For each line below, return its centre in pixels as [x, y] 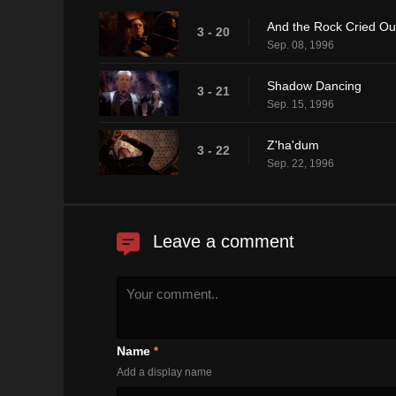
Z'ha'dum [293, 145]
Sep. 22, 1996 [301, 163]
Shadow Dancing [314, 85]
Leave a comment [224, 241]
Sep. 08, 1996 [301, 45]
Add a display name [164, 372]
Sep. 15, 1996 [301, 104]
